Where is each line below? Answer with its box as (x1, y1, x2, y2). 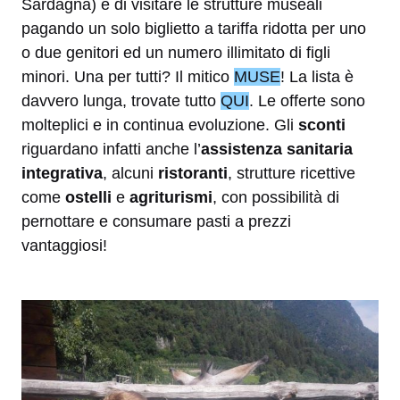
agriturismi (129, 188, 212, 207)
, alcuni (103, 164, 158, 183)
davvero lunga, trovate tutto (21, 92, 221, 111)
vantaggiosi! (21, 237, 107, 255)
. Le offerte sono (249, 92, 365, 111)
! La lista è (280, 68, 354, 87)
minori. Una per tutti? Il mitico (21, 68, 234, 87)
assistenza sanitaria (201, 140, 353, 159)
